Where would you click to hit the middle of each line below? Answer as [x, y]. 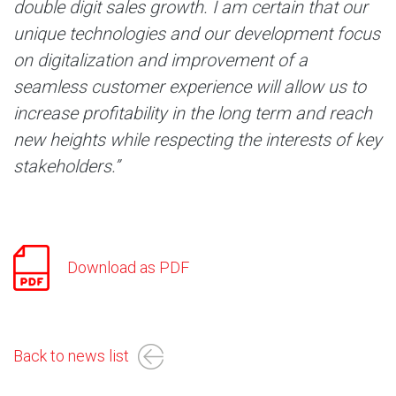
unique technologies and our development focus [197, 34]
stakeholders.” [66, 166]
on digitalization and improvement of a [160, 60]
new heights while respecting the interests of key [198, 140]
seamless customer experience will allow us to [190, 87]
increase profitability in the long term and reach [193, 113]
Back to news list [71, 356]
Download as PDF [128, 267]
